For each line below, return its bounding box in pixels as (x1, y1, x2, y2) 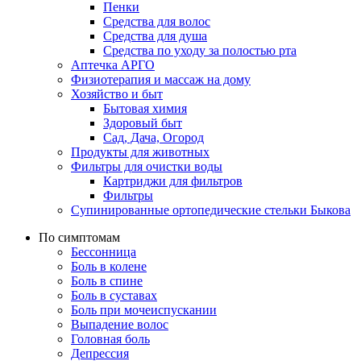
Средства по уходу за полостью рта (103, 43, 297, 57)
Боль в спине (71, 273, 143, 288)
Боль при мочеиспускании (71, 302, 217, 317)
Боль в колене (71, 259, 147, 273)
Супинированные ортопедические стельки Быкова (71, 202, 351, 217)
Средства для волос (103, 14, 210, 28)
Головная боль (71, 331, 150, 346)
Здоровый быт (103, 115, 182, 130)
